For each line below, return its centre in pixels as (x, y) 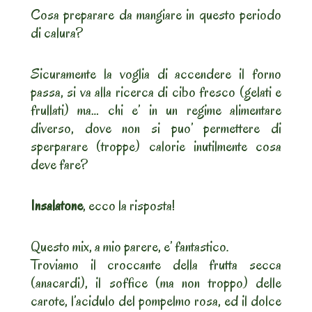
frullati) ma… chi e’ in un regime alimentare (156, 110)
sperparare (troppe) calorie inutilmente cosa (156, 147)
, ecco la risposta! (129, 206)
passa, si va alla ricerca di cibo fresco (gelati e (156, 92)
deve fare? (59, 165)
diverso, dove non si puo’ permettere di (156, 128)
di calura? (57, 33)
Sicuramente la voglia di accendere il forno (156, 74)
